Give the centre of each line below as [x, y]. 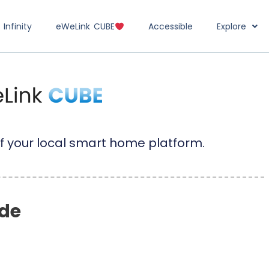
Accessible [170, 26]
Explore [231, 26]
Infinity [18, 26]
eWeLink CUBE [85, 26]
